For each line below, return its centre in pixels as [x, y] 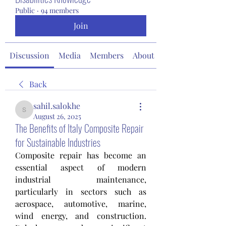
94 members [60, 10]
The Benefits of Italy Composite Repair [79, 128]
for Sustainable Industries [58, 142]
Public [25, 10]
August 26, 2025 [57, 116]
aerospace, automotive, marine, [81, 203]
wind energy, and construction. [81, 215]
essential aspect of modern [81, 167]
